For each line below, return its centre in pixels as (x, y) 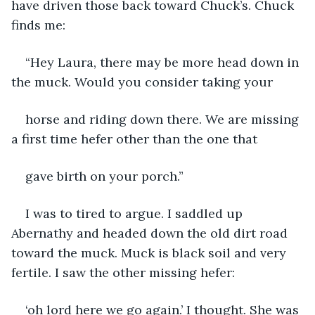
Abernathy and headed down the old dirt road (151, 233)
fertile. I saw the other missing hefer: (123, 272)
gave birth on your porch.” (104, 176)
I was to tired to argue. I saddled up (136, 213)
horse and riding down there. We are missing (164, 119)
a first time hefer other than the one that (134, 139)
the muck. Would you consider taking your (142, 82)
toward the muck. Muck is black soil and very (150, 252)
